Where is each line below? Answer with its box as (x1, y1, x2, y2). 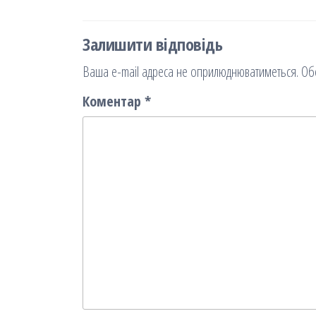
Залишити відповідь (83, 32, 223, 56)
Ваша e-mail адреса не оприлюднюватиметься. (83, 62, 298, 82)
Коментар (83, 92, 145, 111)
